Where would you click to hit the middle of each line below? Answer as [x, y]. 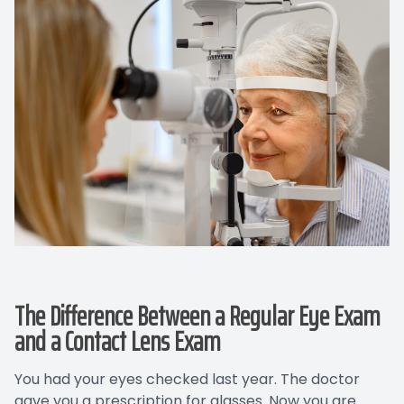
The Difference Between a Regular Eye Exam [197, 316]
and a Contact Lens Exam [117, 341]
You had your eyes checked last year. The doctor [187, 379]
